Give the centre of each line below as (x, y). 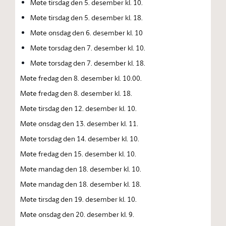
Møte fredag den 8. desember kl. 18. (76, 93)
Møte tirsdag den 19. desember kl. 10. (78, 199)
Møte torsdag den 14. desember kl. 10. (80, 138)
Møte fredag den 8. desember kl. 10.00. (81, 78)
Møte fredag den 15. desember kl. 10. (78, 154)
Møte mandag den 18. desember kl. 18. (81, 184)
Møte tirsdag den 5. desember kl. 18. (87, 17)
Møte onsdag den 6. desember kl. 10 (87, 33)
